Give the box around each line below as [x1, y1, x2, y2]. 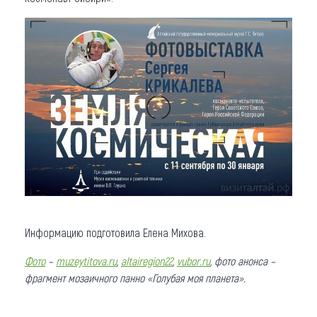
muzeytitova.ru [56, 253, 117, 267]
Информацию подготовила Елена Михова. [25, 225, 206, 239]
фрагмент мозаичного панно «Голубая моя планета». [25, 270, 246, 284]
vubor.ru [177, 253, 210, 267]
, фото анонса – [210, 253, 275, 267]
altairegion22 [121, 253, 173, 267]
